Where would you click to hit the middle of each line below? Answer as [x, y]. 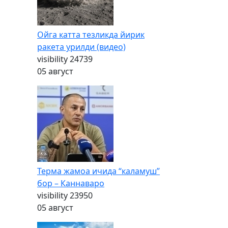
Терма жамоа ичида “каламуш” [98, 171]
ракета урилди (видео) [81, 47]
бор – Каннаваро [71, 183]
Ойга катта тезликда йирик [91, 35]
